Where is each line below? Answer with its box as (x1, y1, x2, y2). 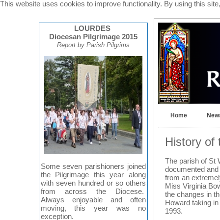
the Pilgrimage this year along (40, 171, 146, 179)
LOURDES (74, 25, 112, 32)
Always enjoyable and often (40, 196, 146, 204)
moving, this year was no (40, 204, 146, 212)
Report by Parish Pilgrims (56, 41, 130, 49)
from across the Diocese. (40, 188, 146, 195)
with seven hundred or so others (40, 179, 146, 187)
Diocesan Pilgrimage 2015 (49, 33, 137, 41)
